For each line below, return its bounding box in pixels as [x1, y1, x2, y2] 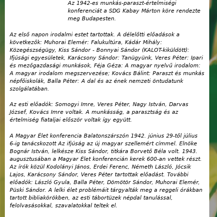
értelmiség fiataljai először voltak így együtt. [10, 117, 132, 124]
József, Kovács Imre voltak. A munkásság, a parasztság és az [10, 109, 178, 116]
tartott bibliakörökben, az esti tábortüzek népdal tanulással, [10, 194, 173, 201]
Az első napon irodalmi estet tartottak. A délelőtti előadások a [10, 31, 180, 38]
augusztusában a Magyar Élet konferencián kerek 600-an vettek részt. [10, 155, 202, 162]
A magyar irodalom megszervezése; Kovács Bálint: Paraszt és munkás [10, 70, 204, 77]
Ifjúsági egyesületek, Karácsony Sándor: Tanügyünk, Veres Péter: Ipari [10, 54, 203, 61]
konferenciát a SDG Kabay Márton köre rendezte [68, 8, 201, 15]
